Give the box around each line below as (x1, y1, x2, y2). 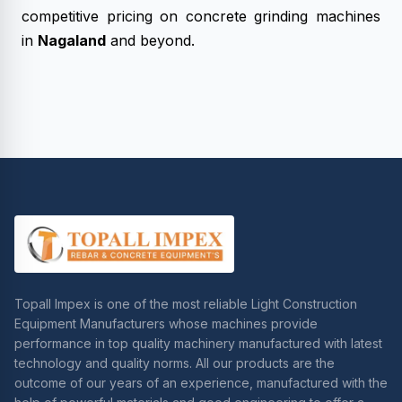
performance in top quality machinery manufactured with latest (14, 336, 382, 351)
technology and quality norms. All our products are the (14, 355, 335, 371)
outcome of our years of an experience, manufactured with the (14, 375, 388, 390)
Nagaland (38, 31, 106, 49)
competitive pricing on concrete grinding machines (22, 7, 380, 25)
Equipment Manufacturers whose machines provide (14, 316, 318, 331)
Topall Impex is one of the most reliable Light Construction (14, 296, 357, 311)
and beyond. (106, 31, 195, 49)
